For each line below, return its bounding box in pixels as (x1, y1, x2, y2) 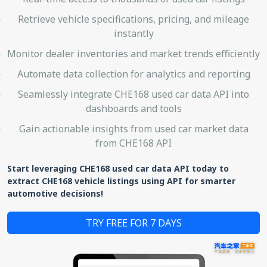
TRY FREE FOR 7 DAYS (85, 216, 182, 229)
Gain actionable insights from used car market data (18, 122, 249, 135)
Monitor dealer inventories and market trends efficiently (7, 46, 260, 60)
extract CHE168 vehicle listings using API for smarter (7, 175, 235, 187)
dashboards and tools (85, 101, 182, 115)
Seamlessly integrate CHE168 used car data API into (18, 87, 249, 101)
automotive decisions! (7, 187, 103, 199)
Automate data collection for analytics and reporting (17, 67, 250, 80)
